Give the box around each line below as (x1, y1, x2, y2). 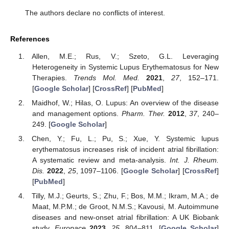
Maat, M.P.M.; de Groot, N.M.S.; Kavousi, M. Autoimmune (32, 202, 219, 211)
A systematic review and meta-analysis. (32, 156, 170, 165)
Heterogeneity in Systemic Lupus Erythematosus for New (32, 63, 219, 72)
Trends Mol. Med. (73, 74, 140, 82)
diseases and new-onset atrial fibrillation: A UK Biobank (32, 213, 219, 222)
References (10, 34, 50, 43)
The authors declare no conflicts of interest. (25, 8, 165, 17)
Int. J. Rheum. (170, 156, 219, 165)
